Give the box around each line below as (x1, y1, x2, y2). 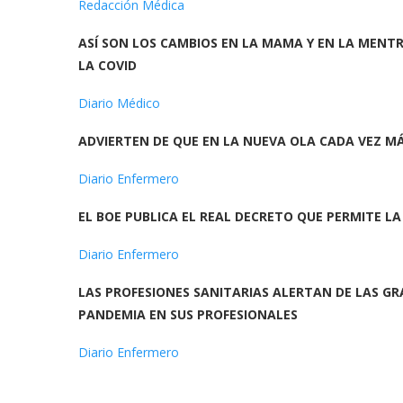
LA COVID (78, 57, 137, 75)
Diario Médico (78, 94, 160, 112)
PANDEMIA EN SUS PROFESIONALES (78, 306, 301, 324)
